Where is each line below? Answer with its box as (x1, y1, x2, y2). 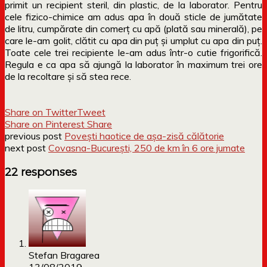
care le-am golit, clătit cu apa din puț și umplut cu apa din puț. (5, 34, 262, 46)
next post (5, 141, 48, 154)
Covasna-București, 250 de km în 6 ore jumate (48, 141, 245, 154)
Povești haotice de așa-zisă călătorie (64, 129, 224, 142)
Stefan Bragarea (29, 249, 100, 262)
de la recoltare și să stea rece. (5, 70, 131, 82)
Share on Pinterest (5, 117, 85, 130)
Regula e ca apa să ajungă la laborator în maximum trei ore (5, 58, 262, 70)
